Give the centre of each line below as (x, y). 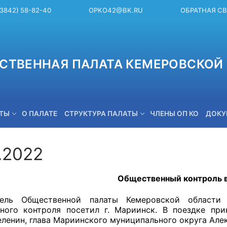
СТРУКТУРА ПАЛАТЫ (101, 113)
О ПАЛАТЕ (40, 113)
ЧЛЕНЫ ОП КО (174, 113)
